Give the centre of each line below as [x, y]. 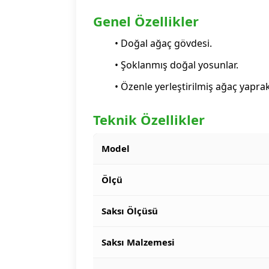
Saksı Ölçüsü [129, 211]
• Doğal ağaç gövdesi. [163, 43]
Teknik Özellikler [149, 119]
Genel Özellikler [146, 21]
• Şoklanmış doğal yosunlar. [176, 65]
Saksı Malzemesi [138, 242]
